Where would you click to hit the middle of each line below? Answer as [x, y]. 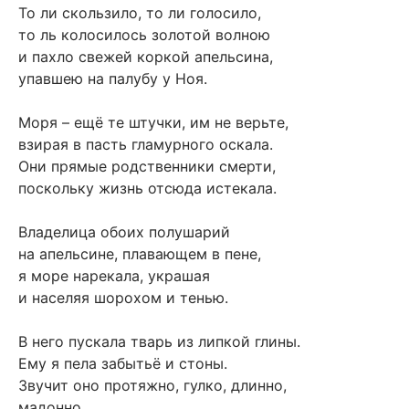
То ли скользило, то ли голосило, [140, 13]
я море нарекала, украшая [114, 276]
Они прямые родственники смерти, [147, 167]
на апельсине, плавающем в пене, [140, 254]
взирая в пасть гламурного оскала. [146, 145]
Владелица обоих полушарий [124, 232]
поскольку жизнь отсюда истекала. [147, 189]
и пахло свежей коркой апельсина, [146, 57]
